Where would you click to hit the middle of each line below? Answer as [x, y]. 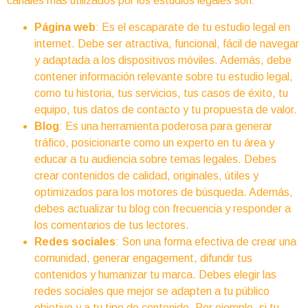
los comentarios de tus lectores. [112, 225]
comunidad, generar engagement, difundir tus [143, 258]
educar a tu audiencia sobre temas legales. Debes [155, 159]
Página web [65, 27]
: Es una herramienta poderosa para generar [166, 126]
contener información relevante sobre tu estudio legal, [164, 76]
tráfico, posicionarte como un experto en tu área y [154, 142]
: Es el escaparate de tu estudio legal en [193, 27]
